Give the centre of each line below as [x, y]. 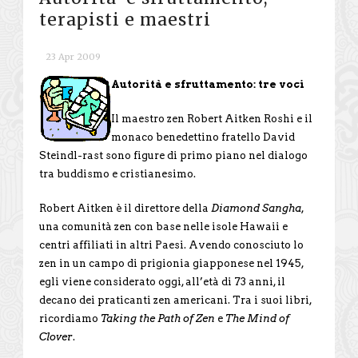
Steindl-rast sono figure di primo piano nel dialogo [173, 155]
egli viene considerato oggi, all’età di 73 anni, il [162, 281]
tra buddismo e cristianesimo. [117, 173]
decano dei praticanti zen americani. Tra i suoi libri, [175, 300]
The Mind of [256, 318]
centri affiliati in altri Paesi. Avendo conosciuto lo [171, 245]
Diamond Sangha [256, 208]
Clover [56, 336]
